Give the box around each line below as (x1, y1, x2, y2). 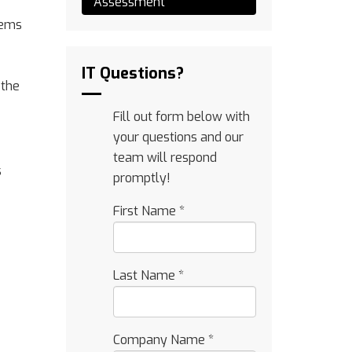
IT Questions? (81, 63, 184, 84)
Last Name (112, 267, 178, 284)
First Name (112, 203, 179, 219)
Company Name (112, 332, 208, 348)
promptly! (112, 170, 170, 186)
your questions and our (112, 129, 244, 145)
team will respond (112, 149, 217, 166)
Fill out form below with (112, 108, 250, 125)
